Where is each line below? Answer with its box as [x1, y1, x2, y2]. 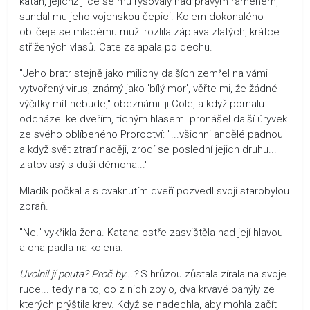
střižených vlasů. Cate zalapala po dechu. [19, 40, 212, 53]
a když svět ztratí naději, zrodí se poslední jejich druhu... [19, 143, 277, 156]
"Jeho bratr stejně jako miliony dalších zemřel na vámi [19, 66, 268, 80]
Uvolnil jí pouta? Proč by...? [19, 267, 138, 280]
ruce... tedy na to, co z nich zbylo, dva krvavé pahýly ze [19, 282, 275, 295]
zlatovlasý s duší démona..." [19, 158, 148, 171]
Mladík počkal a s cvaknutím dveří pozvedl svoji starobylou [19, 184, 289, 197]
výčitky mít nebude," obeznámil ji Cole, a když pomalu [19, 97, 264, 110]
